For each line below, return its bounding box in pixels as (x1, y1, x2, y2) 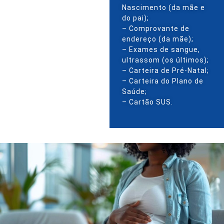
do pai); (121, 14, 149, 22)
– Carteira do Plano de (121, 77, 203, 85)
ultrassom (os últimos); (121, 56, 209, 64)
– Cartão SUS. (121, 98, 173, 106)
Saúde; (121, 87, 147, 95)
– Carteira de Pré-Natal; (121, 66, 209, 74)
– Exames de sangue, (121, 45, 200, 53)
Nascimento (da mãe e (121, 3, 205, 11)
